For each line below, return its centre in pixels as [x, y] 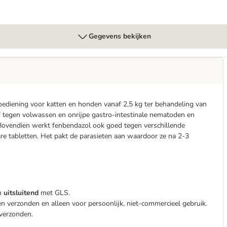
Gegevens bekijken [120, 36]
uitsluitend [21, 193]
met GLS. [54, 193]
